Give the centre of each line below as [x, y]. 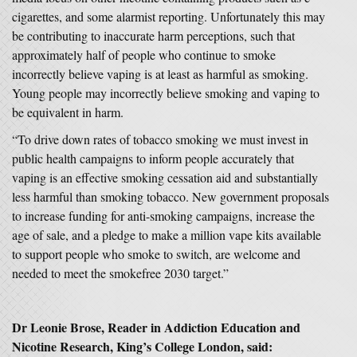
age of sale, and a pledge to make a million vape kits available [167, 235]
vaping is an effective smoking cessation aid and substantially [165, 177]
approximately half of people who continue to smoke [144, 55]
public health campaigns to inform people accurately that [153, 158]
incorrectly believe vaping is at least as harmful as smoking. [160, 74]
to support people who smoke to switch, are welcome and [156, 254]
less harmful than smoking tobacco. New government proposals [171, 196]
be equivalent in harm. [68, 112]
